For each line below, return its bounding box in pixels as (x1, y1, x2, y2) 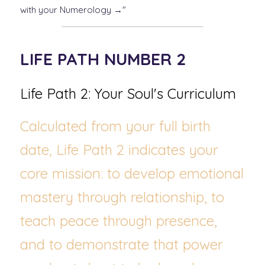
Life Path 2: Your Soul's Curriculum (20, 85, 236, 102)
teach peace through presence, (20, 212, 217, 230)
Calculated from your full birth (20, 117, 211, 135)
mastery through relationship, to (20, 188, 224, 206)
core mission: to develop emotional (20, 164, 244, 182)
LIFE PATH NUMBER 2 (20, 49, 186, 69)
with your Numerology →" (20, 4, 126, 15)
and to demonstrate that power (20, 235, 223, 253)
